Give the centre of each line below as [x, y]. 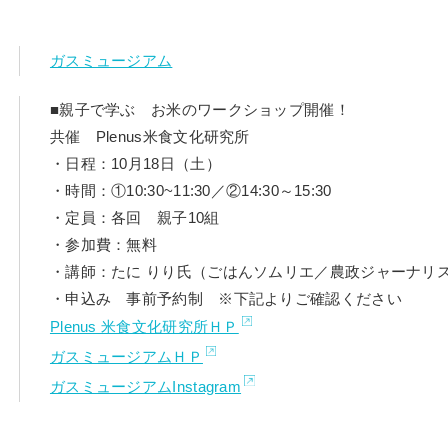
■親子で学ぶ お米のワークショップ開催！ [199, 109]
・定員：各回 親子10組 [134, 217]
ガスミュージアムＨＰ [126, 356]
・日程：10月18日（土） [135, 163]
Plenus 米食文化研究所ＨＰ [144, 326]
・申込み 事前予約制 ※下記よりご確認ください [225, 298]
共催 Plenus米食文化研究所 [149, 136]
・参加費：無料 [103, 244]
